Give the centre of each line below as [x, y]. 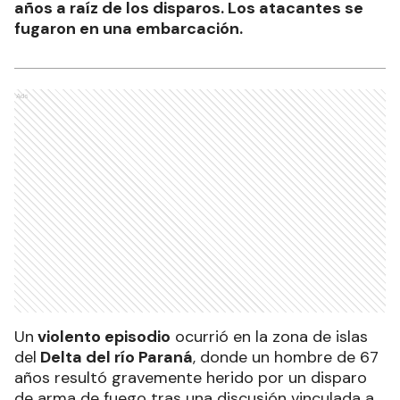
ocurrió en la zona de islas [269, 337]
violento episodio [102, 337]
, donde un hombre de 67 [286, 358]
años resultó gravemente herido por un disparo [191, 378]
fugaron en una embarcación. [129, 29]
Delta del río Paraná [115, 358]
